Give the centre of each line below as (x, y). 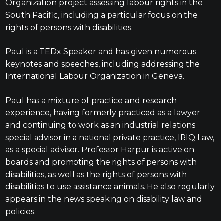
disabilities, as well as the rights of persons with (96, 174)
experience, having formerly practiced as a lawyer (103, 113)
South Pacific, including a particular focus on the (101, 15)
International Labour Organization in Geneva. (94, 76)
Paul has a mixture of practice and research (91, 100)
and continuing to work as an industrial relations (100, 125)
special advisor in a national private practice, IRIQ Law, (110, 137)
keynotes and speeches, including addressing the (102, 64)
